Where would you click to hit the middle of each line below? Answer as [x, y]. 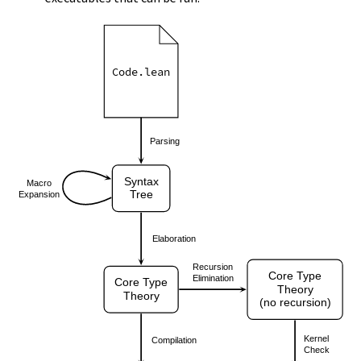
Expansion [39, 194]
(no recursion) [295, 302]
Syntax [141, 181]
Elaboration [174, 239]
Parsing [165, 141]
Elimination [213, 278]
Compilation [174, 340]
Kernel [317, 338]
